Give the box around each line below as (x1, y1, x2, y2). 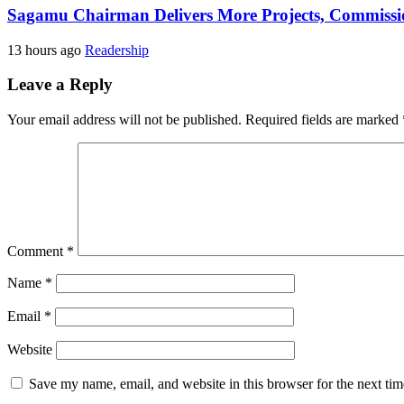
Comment (7, 243, 67, 260)
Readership (85, 41, 149, 58)
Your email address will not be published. (7, 112, 242, 128)
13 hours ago (7, 41, 85, 58)
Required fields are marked (245, 112, 402, 128)
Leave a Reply (7, 75, 113, 95)
